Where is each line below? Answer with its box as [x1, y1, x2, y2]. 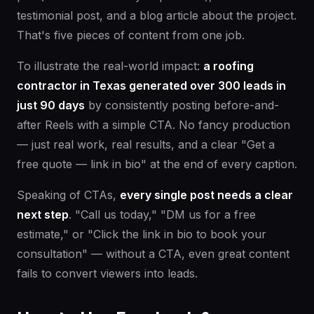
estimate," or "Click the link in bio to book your [17, 227, 266, 242]
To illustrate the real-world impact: [17, 59, 203, 74]
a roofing [203, 59, 254, 74]
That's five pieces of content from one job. [17, 28, 245, 43]
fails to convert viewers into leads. [17, 266, 198, 281]
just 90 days [17, 98, 85, 113]
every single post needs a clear [120, 188, 293, 203]
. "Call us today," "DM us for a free [69, 207, 256, 222]
